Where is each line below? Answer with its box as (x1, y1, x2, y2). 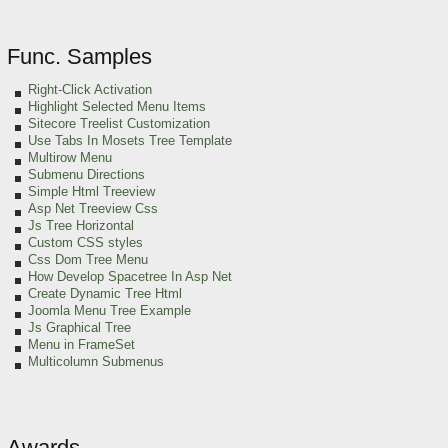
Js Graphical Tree (28, 320, 131, 335)
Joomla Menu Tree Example (28, 303, 191, 318)
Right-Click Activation (28, 82, 152, 97)
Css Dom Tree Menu (28, 252, 148, 267)
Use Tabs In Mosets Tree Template (28, 133, 232, 148)
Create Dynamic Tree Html (28, 286, 182, 301)
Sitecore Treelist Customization (28, 116, 210, 131)
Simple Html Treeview (28, 184, 155, 199)
